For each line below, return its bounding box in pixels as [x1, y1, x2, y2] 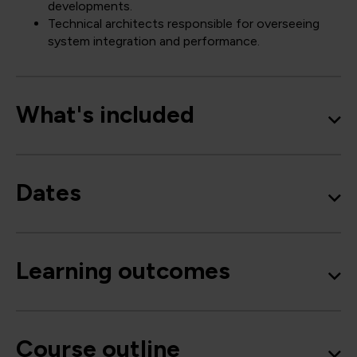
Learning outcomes [16, 256, 230, 286]
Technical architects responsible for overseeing [48, 16, 320, 32]
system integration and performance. [48, 33, 260, 49]
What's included [16, 100, 194, 130]
